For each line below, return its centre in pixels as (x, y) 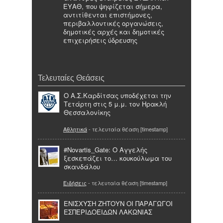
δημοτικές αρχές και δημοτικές (114, 32)
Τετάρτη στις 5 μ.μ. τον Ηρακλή (115, 104)
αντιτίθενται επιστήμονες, (108, 15)
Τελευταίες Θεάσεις (71, 78)
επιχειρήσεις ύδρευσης (100, 40)
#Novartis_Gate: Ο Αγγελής (106, 149)
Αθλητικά (75, 129)
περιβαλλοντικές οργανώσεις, (113, 23)
